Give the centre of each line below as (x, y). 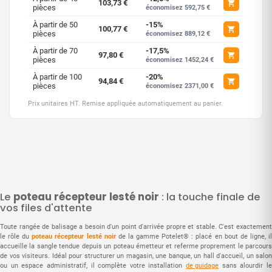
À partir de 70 (55, 50)
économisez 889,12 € (178, 33)
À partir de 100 (57, 76)
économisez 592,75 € (178, 7)
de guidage (202, 265)
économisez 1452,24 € (180, 59)
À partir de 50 (55, 24)
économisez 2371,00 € (180, 86)
